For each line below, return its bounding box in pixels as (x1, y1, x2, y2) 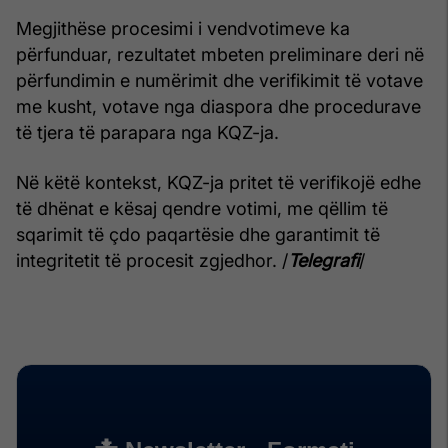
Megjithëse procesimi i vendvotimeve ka (16, 17, 350, 39)
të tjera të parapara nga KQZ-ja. (16, 121, 279, 143)
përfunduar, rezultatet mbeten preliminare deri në (16, 43, 424, 65)
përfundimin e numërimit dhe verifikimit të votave (16, 69, 423, 91)
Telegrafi (288, 249, 359, 271)
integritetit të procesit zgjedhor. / (16, 249, 288, 271)
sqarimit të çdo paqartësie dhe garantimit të (16, 223, 380, 245)
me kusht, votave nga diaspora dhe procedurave (16, 95, 421, 117)
